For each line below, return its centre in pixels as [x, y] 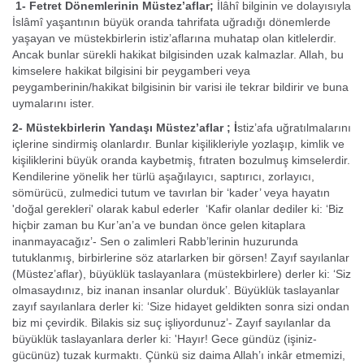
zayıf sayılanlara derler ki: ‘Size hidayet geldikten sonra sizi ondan [181, 306]
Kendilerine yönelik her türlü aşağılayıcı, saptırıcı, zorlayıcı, [163, 176]
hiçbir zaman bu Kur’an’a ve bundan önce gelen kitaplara [159, 225]
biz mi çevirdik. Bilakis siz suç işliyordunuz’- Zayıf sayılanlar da [171, 323]
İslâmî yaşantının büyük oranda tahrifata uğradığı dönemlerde [171, 22]
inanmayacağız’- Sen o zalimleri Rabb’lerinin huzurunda [155, 241]
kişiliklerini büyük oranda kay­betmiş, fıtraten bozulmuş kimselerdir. [181, 160]
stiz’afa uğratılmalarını [294, 128]
